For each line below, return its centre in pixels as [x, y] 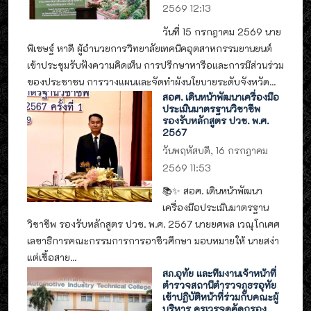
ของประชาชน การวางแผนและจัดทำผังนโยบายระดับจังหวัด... [151, 81]
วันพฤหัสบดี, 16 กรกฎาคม [216, 150]
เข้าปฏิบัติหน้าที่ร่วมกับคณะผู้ [221, 296]
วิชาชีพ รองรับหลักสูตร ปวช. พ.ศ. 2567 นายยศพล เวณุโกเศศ [153, 224]
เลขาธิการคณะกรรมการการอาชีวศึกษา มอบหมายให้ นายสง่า [153, 241]
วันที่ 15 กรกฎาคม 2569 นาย [222, 31]
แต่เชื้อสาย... [52, 258]
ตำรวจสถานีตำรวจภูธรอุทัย [220, 285]
